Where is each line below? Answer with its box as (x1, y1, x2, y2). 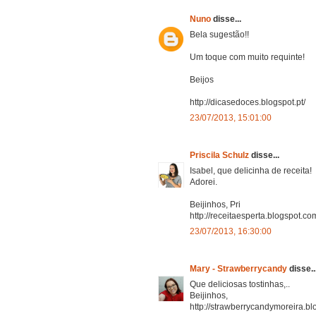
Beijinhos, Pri (190, 199, 241, 209)
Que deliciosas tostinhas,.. (190, 279, 290, 289)
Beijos (190, 74, 214, 85)
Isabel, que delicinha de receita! (190, 165, 312, 176)
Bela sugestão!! (190, 29, 249, 39)
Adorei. (190, 176, 217, 187)
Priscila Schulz (190, 150, 251, 160)
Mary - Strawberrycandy (190, 263, 289, 274)
